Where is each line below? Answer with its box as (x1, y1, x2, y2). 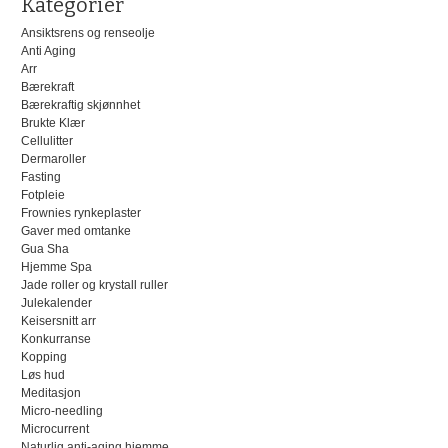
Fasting (20, 169, 61, 184)
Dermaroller (20, 151, 86, 166)
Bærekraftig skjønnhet (20, 97, 140, 112)
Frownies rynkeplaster (20, 205, 141, 220)
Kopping (20, 349, 67, 364)
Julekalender (20, 295, 92, 310)
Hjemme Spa (20, 259, 92, 274)
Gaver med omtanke (20, 223, 131, 238)
